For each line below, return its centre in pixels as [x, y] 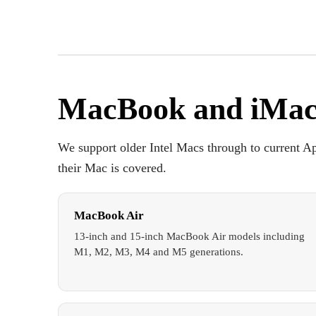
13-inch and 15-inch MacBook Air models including [189, 236]
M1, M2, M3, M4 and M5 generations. [159, 251]
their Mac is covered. [112, 168]
